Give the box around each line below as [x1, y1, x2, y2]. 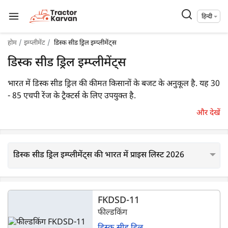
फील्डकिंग [98, 208, 128, 218]
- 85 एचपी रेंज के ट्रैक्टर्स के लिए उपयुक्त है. [8, 91, 136, 102]
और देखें [196, 108, 220, 118]
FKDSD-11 [98, 195, 140, 207]
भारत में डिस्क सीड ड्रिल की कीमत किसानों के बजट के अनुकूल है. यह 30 [8, 79, 220, 90]
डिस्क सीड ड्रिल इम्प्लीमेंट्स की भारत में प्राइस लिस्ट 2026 [13, 150, 184, 161]
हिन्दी [202, 13, 212, 21]
